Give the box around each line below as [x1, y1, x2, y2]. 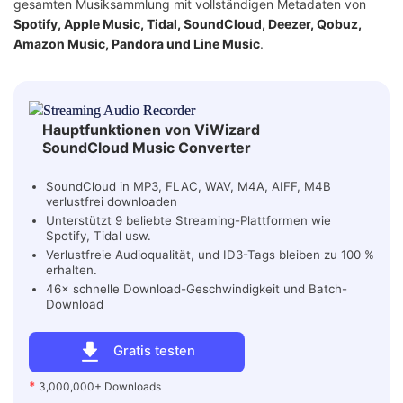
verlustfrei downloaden [46, 194, 177, 210]
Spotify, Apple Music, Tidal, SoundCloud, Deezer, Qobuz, [13, 16, 362, 32]
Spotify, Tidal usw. [46, 228, 151, 244]
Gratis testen [112, 343, 195, 360]
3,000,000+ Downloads [36, 380, 161, 394]
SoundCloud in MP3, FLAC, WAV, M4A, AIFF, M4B [46, 179, 331, 194]
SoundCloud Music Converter [42, 139, 251, 157]
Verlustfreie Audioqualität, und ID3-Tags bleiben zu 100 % [46, 247, 374, 263]
